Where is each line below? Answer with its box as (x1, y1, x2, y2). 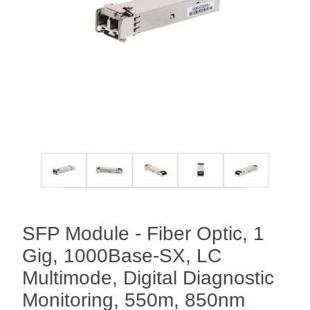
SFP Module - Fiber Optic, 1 (22, 223, 264, 244)
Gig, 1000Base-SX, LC (22, 245, 221, 266)
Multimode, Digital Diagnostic (22, 267, 274, 289)
